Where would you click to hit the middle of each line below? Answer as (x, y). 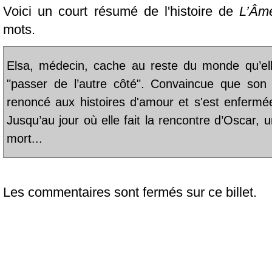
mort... (25, 138)
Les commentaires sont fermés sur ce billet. (130, 192)
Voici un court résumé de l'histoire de (121, 12)
